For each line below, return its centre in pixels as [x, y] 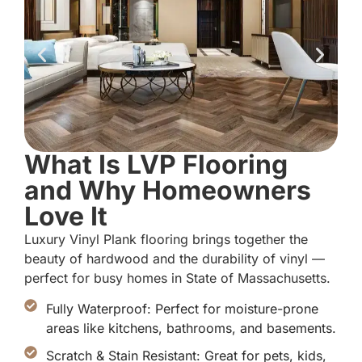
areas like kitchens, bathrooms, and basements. [191, 328]
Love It [66, 216]
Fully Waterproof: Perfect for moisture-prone [182, 309]
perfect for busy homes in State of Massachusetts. [177, 278]
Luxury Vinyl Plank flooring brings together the [166, 239]
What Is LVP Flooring [156, 164]
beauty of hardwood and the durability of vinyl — [175, 258]
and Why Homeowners [168, 190]
